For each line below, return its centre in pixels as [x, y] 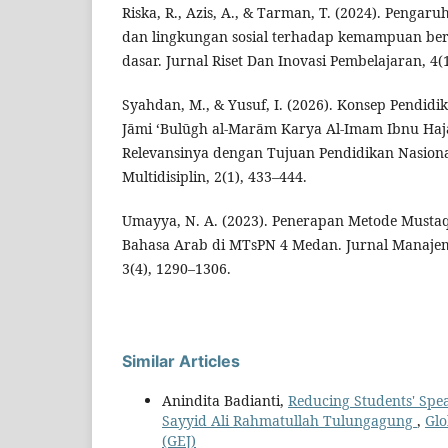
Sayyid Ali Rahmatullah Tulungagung [289, 421]
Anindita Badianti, [225, 401]
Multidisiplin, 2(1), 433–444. [214, 177]
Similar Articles [181, 361]
